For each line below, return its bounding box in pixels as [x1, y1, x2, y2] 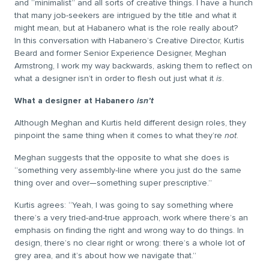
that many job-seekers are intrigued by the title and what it [14, 10, 237, 20]
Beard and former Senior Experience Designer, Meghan [14, 48, 226, 58]
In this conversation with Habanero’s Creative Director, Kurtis [14, 35, 244, 46]
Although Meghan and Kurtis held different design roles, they [14, 118, 246, 128]
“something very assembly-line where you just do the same [14, 165, 241, 175]
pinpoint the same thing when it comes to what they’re [14, 130, 225, 141]
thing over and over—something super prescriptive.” [14, 178, 212, 188]
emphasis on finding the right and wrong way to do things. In [14, 225, 244, 235]
